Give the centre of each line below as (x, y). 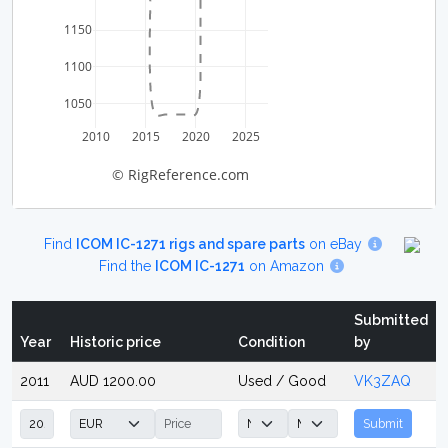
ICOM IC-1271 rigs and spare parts (191, 244)
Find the (126, 266)
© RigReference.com (180, 174)
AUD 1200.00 (113, 381)
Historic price (115, 342)
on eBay (336, 244)
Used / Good (282, 381)
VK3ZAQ (382, 381)
